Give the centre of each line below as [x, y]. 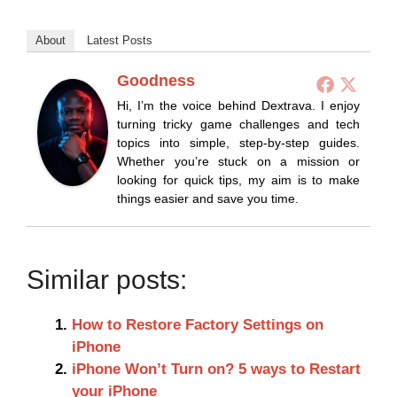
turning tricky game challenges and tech [238, 125]
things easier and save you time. [208, 199]
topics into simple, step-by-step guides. [238, 143]
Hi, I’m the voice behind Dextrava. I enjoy [238, 106]
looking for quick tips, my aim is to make [238, 180]
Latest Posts [120, 41]
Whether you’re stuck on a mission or [238, 162]
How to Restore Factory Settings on [198, 325]
